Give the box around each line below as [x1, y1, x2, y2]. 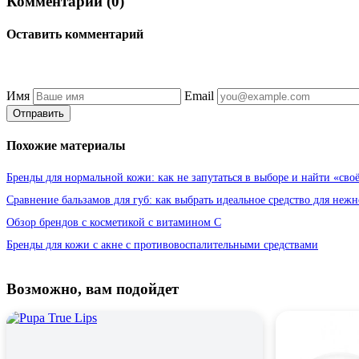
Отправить [13, 107, 64, 119]
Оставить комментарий [6, 27, 143, 42]
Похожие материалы [6, 138, 126, 152]
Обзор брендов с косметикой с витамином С [6, 216, 221, 229]
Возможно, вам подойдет [6, 280, 179, 298]
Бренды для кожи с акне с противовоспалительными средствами [6, 238, 318, 252]
